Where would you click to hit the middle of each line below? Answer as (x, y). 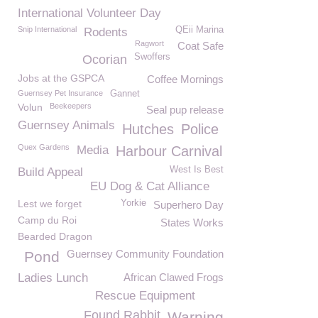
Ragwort (149, 43)
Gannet (125, 94)
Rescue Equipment (145, 296)
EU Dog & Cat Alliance (150, 186)
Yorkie (133, 203)
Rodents (106, 32)
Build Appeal (50, 172)
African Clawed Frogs (174, 277)
